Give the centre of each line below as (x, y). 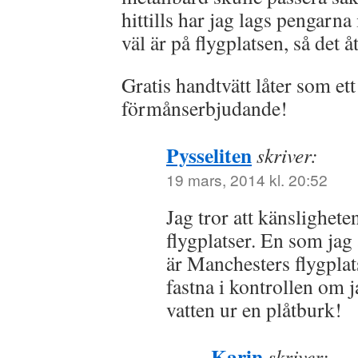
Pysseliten (209, 155)
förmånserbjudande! (205, 108)
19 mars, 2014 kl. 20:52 (247, 179)
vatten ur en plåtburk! (254, 309)
